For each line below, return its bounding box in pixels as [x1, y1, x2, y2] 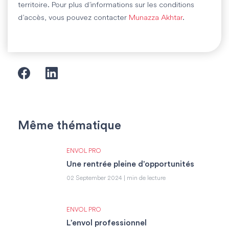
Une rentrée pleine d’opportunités [66, 159, 194, 168]
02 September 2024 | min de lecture [66, 175, 166, 181]
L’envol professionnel [66, 218, 147, 227]
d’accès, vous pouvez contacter [18, 14, 129, 22]
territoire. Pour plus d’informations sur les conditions [18, 1, 194, 9]
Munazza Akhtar [129, 14, 182, 22]
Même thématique [18, 119, 121, 132]
